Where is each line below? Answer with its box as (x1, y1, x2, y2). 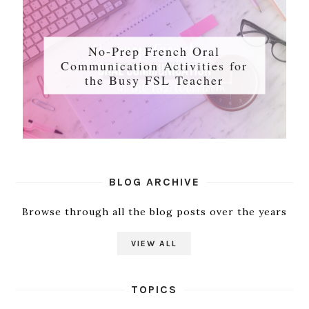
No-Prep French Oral (88, 42, 221, 59)
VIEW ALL (131, 239, 178, 249)
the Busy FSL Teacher (85, 71, 224, 88)
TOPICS (131, 283, 178, 297)
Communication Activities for (61, 57, 248, 74)
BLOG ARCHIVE (108, 175, 200, 189)
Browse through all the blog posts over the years (21, 206, 287, 219)
